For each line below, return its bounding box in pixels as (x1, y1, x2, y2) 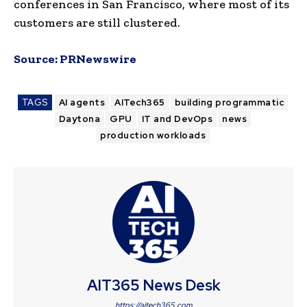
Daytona (58, 112, 101, 125)
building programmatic (174, 96, 284, 108)
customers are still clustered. (14, 14, 180, 30)
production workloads (100, 129, 206, 141)
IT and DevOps (141, 112, 213, 125)
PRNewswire (60, 51, 136, 66)
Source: (14, 51, 60, 66)
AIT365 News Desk (86, 275, 221, 295)
